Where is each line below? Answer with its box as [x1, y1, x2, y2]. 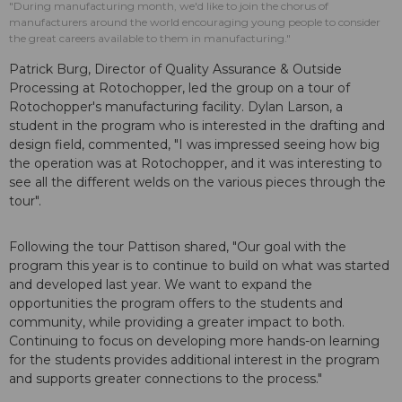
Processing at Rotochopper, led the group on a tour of [9, 80, 350, 97]
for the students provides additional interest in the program [9, 352, 380, 369]
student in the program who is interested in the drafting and [9, 118, 385, 135]
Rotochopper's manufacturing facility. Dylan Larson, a [9, 99, 343, 116]
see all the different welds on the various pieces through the [9, 174, 386, 191]
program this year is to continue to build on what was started [9, 258, 389, 275]
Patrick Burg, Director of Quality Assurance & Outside [9, 61, 342, 78]
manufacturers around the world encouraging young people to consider [9, 15, 380, 30]
